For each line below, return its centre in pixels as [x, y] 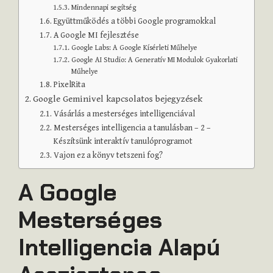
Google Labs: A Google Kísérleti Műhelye [134, 48]
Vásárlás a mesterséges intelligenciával [124, 114]
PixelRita [69, 84]
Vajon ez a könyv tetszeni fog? [108, 155]
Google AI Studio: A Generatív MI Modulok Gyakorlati [154, 60]
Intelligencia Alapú [119, 247]
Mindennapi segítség [104, 7]
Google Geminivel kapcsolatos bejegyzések [118, 99]
